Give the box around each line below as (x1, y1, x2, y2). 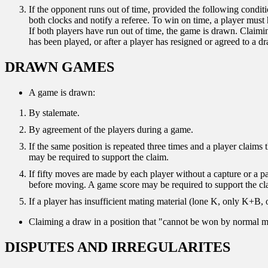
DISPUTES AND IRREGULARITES (5, 239, 230, 255)
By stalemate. (29, 107, 80, 118)
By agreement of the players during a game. (29, 124, 193, 135)
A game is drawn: (29, 87, 95, 98)
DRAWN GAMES (5, 59, 114, 75)
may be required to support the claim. (29, 151, 169, 162)
